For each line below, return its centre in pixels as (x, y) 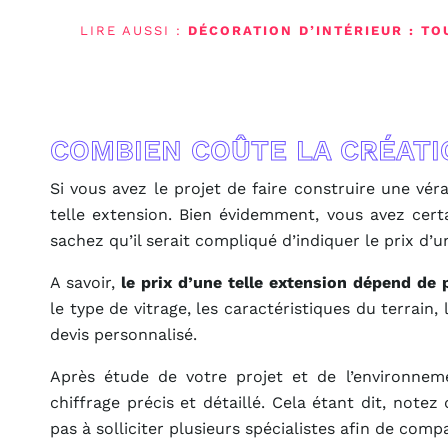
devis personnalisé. (123, 335)
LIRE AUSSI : (134, 31)
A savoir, (85, 283)
